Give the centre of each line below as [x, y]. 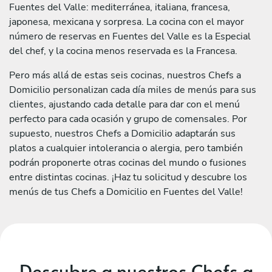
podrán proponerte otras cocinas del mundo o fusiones [128, 162]
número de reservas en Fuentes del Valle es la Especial [130, 36]
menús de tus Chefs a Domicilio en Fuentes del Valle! [126, 192]
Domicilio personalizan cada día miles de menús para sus [133, 90]
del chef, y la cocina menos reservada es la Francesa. [123, 51]
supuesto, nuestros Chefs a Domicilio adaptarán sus [122, 133]
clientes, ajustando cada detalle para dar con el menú [124, 104]
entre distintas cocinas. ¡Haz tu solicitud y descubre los [128, 177]
